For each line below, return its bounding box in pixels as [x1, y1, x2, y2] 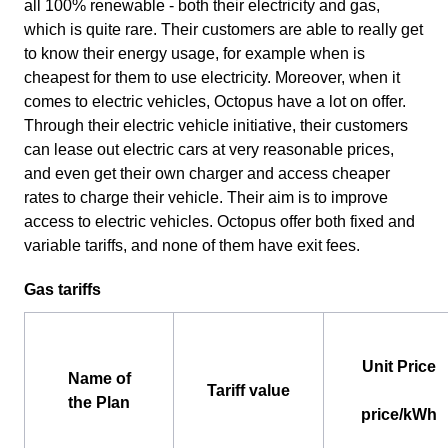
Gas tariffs [24, 280, 101, 298]
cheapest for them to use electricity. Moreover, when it [24, 68, 400, 86]
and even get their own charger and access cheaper [24, 164, 390, 182]
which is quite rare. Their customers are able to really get [24, 20, 423, 38]
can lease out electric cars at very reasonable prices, [24, 140, 394, 158]
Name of [67, 369, 131, 387]
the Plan [68, 393, 130, 411]
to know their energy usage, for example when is [24, 44, 365, 62]
